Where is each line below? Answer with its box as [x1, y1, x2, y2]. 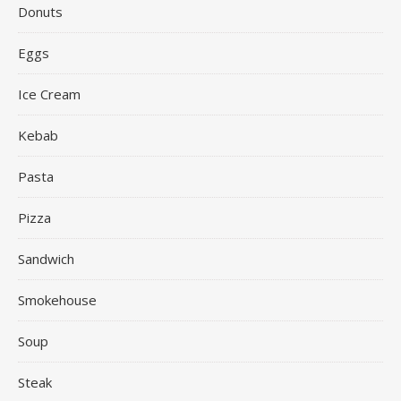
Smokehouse [18, 290, 97, 309]
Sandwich [18, 249, 74, 268]
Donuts [18, 2, 63, 21]
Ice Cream [18, 84, 81, 103]
